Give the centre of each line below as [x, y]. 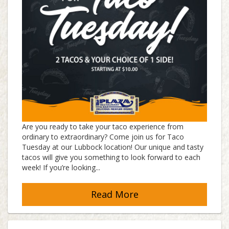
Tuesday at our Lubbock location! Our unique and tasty [113, 147]
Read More [114, 194]
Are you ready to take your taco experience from [103, 127]
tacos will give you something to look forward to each [111, 157]
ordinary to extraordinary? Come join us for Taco [103, 137]
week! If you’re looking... [61, 168]
